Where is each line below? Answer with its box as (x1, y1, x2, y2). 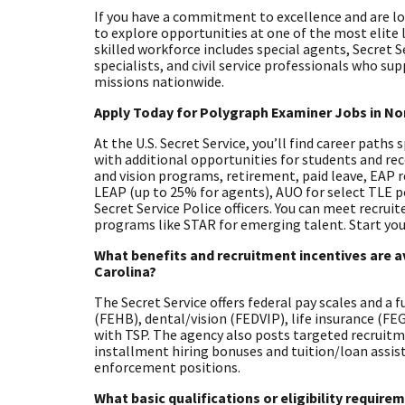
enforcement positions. (94, 357, 241, 376)
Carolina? (94, 261, 157, 280)
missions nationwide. (94, 71, 225, 90)
